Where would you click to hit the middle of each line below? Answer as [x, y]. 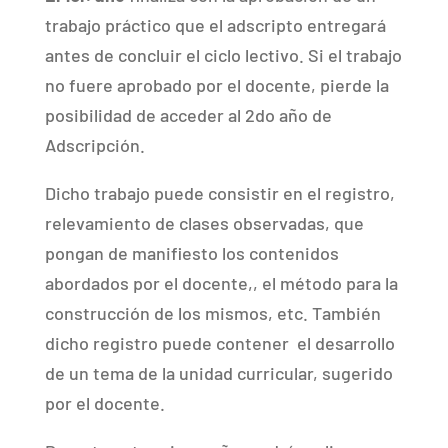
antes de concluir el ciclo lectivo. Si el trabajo [223, 54]
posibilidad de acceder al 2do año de [188, 114]
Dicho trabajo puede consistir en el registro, [219, 192]
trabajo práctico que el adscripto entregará [215, 24]
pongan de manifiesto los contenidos [191, 252]
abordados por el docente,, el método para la [221, 282]
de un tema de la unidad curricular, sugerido [218, 372]
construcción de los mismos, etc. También [212, 312]
